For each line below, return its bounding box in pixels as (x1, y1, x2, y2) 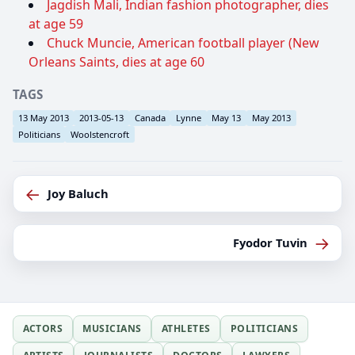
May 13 (212, 111, 242, 124)
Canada (134, 111, 166, 124)
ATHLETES (161, 322, 211, 336)
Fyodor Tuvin (232, 234, 307, 250)
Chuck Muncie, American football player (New (47, 34, 319, 52)
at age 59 (29, 15, 83, 33)
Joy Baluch (48, 185, 109, 202)
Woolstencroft (71, 128, 130, 140)
